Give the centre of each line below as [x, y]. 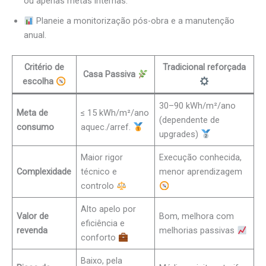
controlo [99, 186]
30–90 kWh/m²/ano [198, 106]
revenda [32, 231]
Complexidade [44, 172]
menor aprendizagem [201, 172]
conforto [100, 238]
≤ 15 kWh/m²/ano [115, 113]
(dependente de [190, 120]
